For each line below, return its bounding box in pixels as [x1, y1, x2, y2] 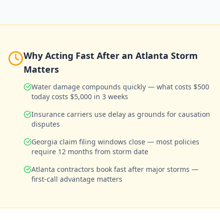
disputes [31, 119, 60, 129]
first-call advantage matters [31, 174, 122, 184]
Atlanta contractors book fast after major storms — [31, 165, 198, 174]
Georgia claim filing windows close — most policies [31, 137, 199, 146]
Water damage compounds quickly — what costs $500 [31, 82, 209, 91]
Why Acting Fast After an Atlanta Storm [24, 50, 198, 61]
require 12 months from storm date [31, 147, 148, 156]
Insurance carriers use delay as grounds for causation [31, 110, 210, 119]
